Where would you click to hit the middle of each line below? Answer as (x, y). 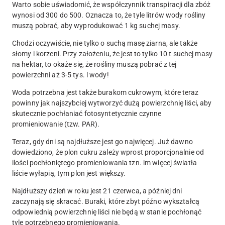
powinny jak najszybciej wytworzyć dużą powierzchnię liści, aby (112, 103)
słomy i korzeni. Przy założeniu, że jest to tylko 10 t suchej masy (112, 53)
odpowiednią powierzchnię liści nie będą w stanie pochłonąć (107, 212)
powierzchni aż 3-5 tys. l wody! (61, 75)
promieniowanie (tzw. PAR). (56, 124)
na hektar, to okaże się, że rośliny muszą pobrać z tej (94, 64)
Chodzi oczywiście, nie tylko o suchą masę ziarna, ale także (105, 43)
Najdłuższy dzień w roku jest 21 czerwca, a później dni (97, 191)
